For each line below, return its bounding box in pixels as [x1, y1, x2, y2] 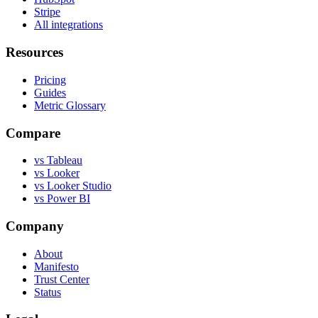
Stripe [34, 6, 60, 18]
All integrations [34, 18, 103, 31]
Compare [6, 125, 60, 141]
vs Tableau [34, 154, 82, 167]
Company [6, 219, 64, 234]
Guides [34, 86, 66, 99]
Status [34, 285, 61, 298]
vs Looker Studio [34, 180, 111, 192]
